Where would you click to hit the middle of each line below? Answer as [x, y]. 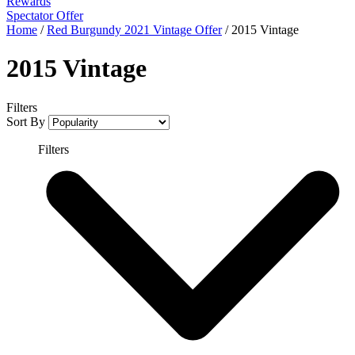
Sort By [26, 121]
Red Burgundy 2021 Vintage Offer [134, 29]
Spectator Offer [45, 15]
